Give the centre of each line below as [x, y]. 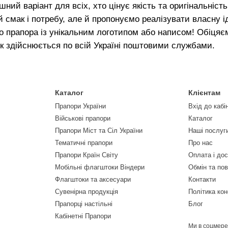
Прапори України [80, 106]
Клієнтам [205, 93]
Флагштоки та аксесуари [93, 179]
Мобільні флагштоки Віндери [99, 167]
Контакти [202, 179]
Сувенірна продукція [86, 192]
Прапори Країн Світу [86, 155]
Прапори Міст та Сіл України [98, 131]
